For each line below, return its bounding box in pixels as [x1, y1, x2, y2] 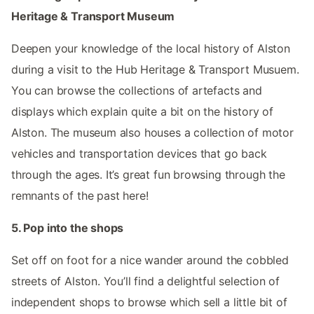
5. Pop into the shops [11, 220, 124, 235]
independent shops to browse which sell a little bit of [11, 294, 287, 309]
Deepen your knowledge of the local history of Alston [11, 41, 290, 55]
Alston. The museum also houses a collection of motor [11, 125, 294, 139]
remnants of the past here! [11, 188, 149, 203]
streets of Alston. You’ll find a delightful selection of [11, 273, 280, 288]
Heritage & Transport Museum [11, 8, 175, 23]
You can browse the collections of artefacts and [11, 83, 262, 97]
